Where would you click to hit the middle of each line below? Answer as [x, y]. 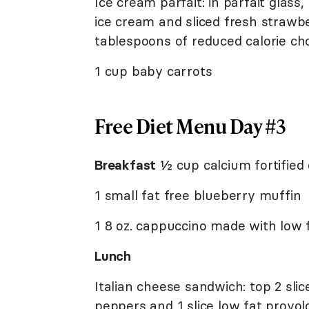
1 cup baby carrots [153, 71]
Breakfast [126, 165]
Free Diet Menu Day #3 [190, 126]
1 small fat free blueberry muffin [198, 195]
